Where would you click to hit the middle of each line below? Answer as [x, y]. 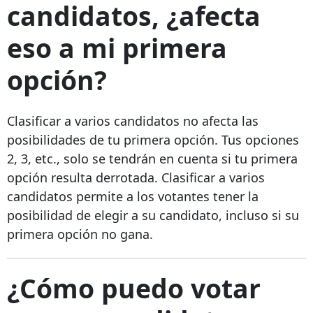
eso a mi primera [117, 48]
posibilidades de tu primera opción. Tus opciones [153, 140]
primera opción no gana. [80, 234]
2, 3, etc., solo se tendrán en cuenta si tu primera [152, 159]
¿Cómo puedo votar [134, 289]
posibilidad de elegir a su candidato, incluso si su [153, 216]
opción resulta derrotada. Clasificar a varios [136, 178]
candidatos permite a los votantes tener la [133, 197]
